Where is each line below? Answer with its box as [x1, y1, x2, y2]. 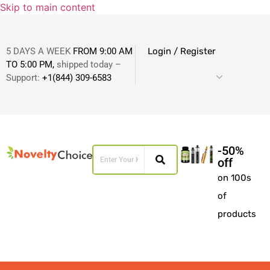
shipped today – [54, 59, 121, 70]
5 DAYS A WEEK [6, 46, 73, 57]
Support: [6, 72, 42, 83]
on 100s [217, 172, 251, 183]
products [217, 209, 256, 219]
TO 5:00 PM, [6, 59, 54, 70]
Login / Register [148, 46, 216, 57]
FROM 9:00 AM [73, 46, 133, 57]
